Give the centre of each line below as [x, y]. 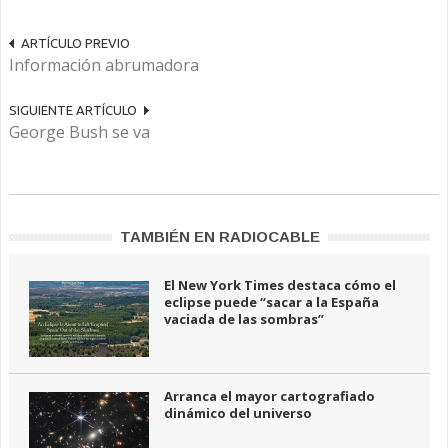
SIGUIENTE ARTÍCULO [73, 110]
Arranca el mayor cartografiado [269, 396]
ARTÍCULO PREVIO [75, 43]
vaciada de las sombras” [244, 319]
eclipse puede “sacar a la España [271, 302]
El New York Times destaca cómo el [280, 285]
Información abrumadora [104, 65]
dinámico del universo [238, 413]
